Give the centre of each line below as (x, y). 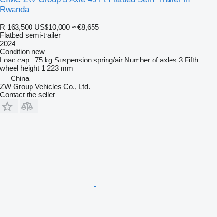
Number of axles (151, 60)
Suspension (73, 60)
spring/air (108, 60)
